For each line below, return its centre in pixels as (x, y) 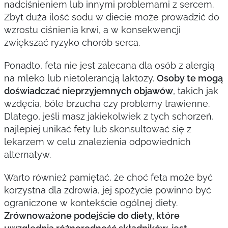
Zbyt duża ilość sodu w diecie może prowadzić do (111, 17)
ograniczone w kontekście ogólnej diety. (91, 203)
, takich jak (195, 91)
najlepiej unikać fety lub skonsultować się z (97, 129)
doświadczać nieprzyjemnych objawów (88, 91)
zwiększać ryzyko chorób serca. (72, 42)
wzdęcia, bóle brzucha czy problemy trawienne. (107, 104)
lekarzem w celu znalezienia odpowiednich (97, 142)
